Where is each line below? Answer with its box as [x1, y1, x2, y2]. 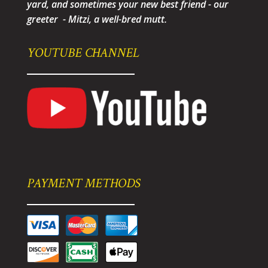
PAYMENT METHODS [26, 175, 140, 193]
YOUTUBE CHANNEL [26, 44, 139, 62]
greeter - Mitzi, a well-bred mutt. [26, 13, 167, 26]
